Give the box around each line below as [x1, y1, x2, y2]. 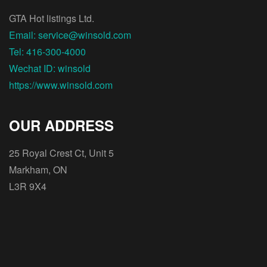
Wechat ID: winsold [9, 61, 91, 76]
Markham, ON [9, 163, 67, 177]
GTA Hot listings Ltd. [9, 11, 94, 26]
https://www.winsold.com [9, 78, 113, 92]
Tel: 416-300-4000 [9, 45, 86, 59]
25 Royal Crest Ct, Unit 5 [9, 146, 114, 160]
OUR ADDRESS [9, 115, 114, 136]
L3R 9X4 [9, 179, 46, 194]
